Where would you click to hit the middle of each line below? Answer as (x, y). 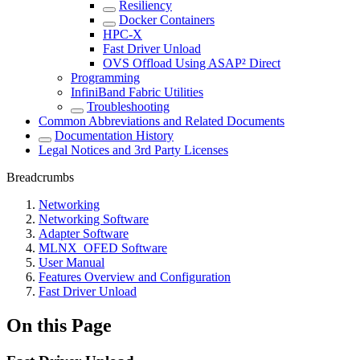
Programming (105, 78)
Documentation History (114, 136)
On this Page (59, 326)
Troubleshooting (128, 107)
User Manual (72, 263)
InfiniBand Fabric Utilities (137, 92)
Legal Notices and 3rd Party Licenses (133, 150)
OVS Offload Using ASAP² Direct (192, 63)
